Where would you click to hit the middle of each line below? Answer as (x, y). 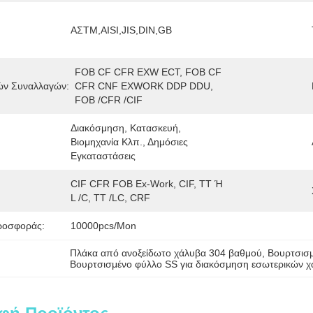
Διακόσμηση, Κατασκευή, (126, 128)
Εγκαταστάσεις (103, 156)
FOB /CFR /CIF (109, 100)
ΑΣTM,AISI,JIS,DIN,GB (121, 30)
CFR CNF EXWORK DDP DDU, (144, 86)
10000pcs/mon (103, 226)
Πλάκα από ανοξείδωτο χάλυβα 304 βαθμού (166, 253)
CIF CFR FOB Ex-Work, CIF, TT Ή (147, 184)
